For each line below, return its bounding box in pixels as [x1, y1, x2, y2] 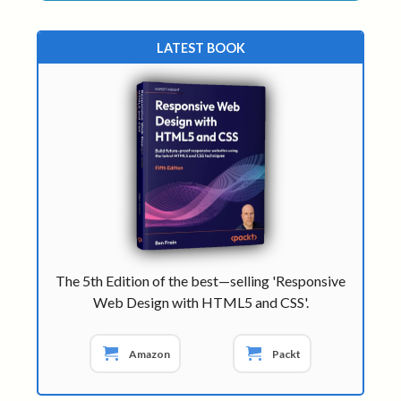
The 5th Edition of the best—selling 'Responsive [55, 272, 346, 290]
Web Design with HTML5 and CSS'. [92, 294, 309, 311]
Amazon [129, 346, 171, 361]
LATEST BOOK [156, 39, 245, 55]
